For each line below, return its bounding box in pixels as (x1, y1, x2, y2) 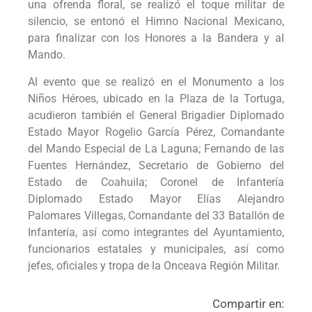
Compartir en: (212, 296, 284, 311)
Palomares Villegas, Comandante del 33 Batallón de (28, 208, 284, 222)
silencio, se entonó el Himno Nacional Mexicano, (28, 15, 284, 29)
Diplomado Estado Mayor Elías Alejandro (28, 192, 284, 205)
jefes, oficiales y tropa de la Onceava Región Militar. (28, 258, 280, 272)
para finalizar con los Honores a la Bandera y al (28, 31, 284, 45)
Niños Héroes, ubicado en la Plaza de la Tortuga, (28, 91, 284, 105)
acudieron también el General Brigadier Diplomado (28, 108, 284, 122)
